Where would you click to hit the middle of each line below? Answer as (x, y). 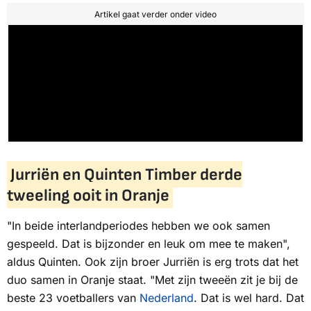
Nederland (167, 298)
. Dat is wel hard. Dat (249, 298)
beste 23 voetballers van (73, 298)
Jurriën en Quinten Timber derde (126, 174)
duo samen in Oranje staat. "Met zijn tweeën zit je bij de (152, 280)
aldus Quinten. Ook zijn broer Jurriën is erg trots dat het (153, 262)
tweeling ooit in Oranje (88, 195)
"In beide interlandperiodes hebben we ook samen (138, 226)
